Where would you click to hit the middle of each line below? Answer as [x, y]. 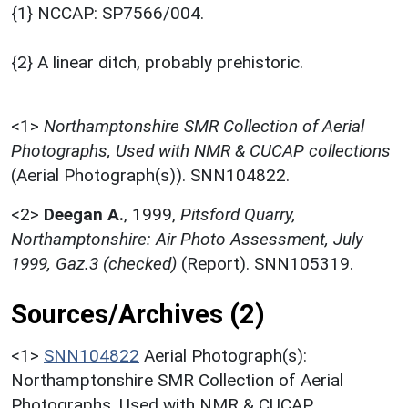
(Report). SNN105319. [265, 263]
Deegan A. [84, 214]
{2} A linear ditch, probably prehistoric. [157, 62]
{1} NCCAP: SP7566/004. [107, 13]
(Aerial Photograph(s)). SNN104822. [150, 175]
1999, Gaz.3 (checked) [94, 263]
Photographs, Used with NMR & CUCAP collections [201, 150]
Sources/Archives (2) [138, 314]
